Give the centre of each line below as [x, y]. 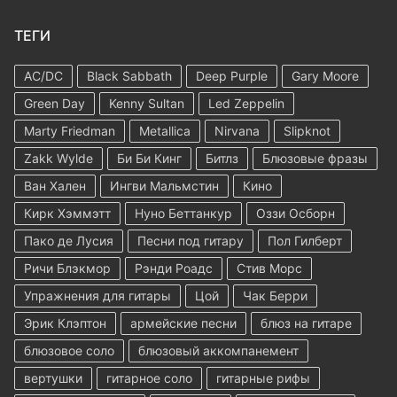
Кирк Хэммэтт [67, 213]
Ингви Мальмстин [164, 185]
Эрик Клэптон [65, 323]
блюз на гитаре [306, 323]
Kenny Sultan [147, 103]
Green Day [54, 103]
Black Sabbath [129, 75]
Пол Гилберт [305, 240]
